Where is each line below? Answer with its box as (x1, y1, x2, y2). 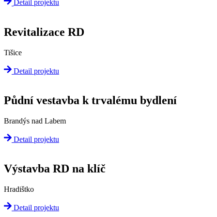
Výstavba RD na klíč (4, 162, 106, 175)
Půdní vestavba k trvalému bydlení (4, 93, 177, 107)
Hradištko (4, 185, 34, 193)
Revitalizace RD (4, 25, 84, 38)
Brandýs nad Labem (4, 116, 66, 125)
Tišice (4, 48, 22, 57)
